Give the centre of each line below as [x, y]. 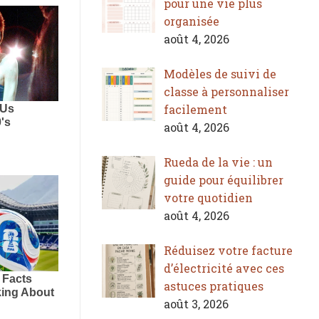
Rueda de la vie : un [218, 162]
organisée [192, 21]
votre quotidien [208, 197]
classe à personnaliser [226, 91]
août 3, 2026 [196, 303]
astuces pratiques [214, 286]
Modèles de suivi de [220, 73]
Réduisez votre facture [228, 250]
